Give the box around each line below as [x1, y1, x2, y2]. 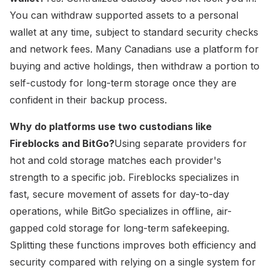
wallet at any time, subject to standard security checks [10, 25, 258, 38]
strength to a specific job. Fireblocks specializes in [10, 171, 239, 183]
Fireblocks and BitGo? [10, 137, 114, 149]
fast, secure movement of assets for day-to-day [10, 188, 229, 200]
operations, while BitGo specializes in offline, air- [10, 204, 232, 217]
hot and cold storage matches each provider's [10, 154, 221, 166]
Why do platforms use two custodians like [10, 120, 212, 132]
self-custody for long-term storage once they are [10, 76, 237, 89]
